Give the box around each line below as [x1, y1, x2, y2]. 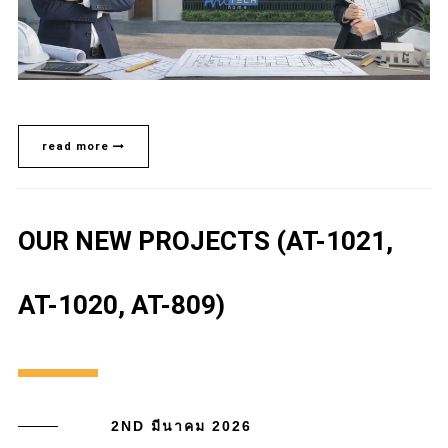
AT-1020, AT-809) [17, 289, 225, 320]
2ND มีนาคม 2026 [110, 417, 252, 434]
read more [41, 139, 113, 153]
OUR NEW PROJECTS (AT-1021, [17, 225, 393, 256]
